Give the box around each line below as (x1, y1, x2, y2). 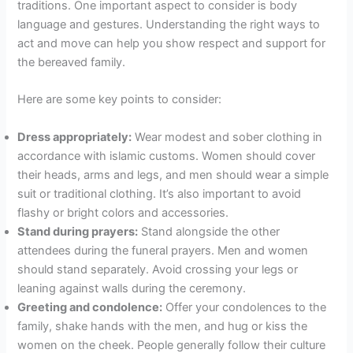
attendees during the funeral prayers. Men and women (17, 243, 309, 258)
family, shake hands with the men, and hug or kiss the (17, 318, 308, 333)
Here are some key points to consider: (17, 92, 222, 107)
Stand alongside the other (138, 224, 281, 239)
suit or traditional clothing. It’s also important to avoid (17, 186, 302, 201)
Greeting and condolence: (17, 299, 163, 314)
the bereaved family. (17, 54, 126, 69)
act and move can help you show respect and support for (17, 35, 326, 50)
